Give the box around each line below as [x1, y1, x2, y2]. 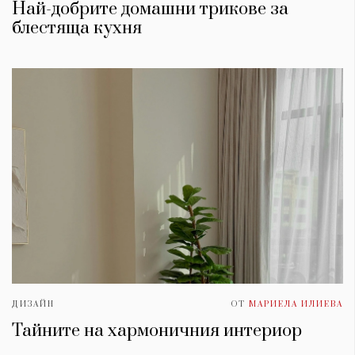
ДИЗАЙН [12, 299, 55, 309]
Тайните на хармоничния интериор [12, 319, 306, 342]
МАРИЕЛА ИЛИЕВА [249, 299, 343, 309]
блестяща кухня [12, 17, 142, 40]
